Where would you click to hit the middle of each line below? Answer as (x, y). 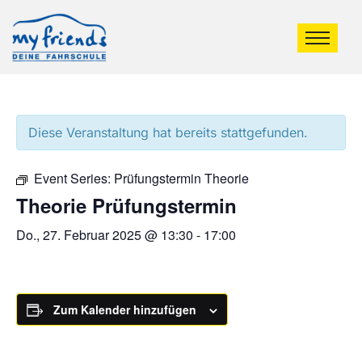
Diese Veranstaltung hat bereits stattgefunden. (168, 133)
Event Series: (74, 178)
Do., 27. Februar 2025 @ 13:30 (105, 235)
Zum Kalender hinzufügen (125, 309)
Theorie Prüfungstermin (126, 205)
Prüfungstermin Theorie (181, 178)
